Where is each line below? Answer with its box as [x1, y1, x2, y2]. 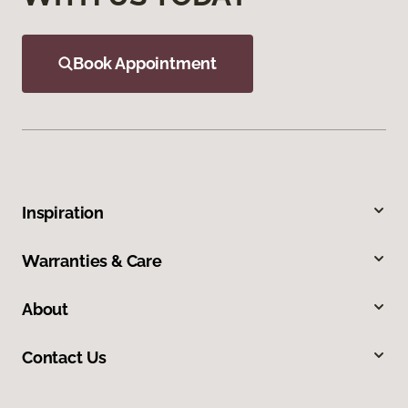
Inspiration [22, 202, 105, 222]
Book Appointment [73, 53, 218, 73]
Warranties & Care [22, 250, 162, 270]
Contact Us [22, 347, 107, 367]
